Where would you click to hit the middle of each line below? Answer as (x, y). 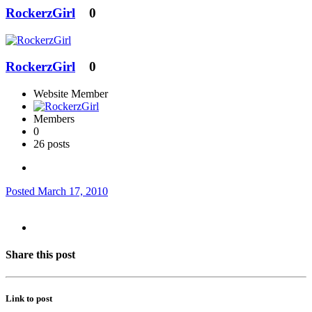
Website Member (71, 94)
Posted (22, 192)
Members (54, 119)
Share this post (40, 255)
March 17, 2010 (73, 192)
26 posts (52, 144)
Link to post (29, 298)
